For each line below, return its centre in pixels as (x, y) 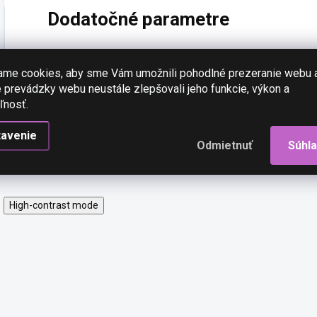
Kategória (71, 63)
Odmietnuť (225, 145)
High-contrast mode (54, 205)
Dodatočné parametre (138, 19)
